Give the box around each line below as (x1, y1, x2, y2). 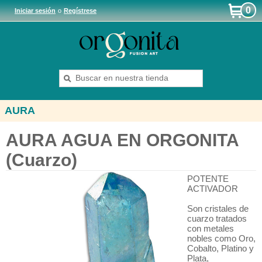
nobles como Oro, (187, 233, 256, 243)
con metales (187, 223, 234, 233)
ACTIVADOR (187, 184, 238, 194)
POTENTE (187, 174, 229, 184)
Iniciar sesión (15, 7, 56, 14)
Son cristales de (187, 204, 249, 213)
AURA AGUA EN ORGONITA (6, 130, 239, 150)
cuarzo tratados (187, 213, 247, 223)
